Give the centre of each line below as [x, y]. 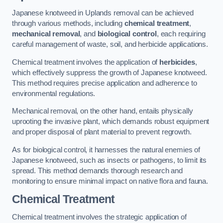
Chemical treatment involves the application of [86, 62]
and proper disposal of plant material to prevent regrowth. [102, 132]
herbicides [177, 62]
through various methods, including [68, 24]
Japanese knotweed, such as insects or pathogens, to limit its [110, 160]
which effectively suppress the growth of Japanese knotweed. [110, 72]
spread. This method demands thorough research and [97, 170]
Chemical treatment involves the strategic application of [99, 217]
